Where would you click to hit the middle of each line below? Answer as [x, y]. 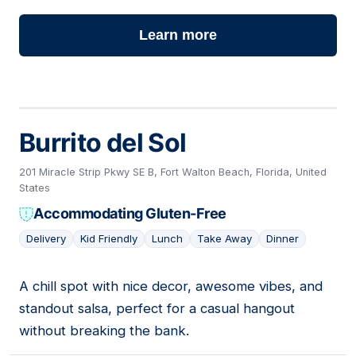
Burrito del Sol [103, 143]
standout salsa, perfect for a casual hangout [157, 309]
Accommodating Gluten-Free [130, 214]
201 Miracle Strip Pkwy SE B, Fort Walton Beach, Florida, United [173, 172]
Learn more [178, 35]
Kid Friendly [109, 239]
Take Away [224, 239]
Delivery [46, 239]
